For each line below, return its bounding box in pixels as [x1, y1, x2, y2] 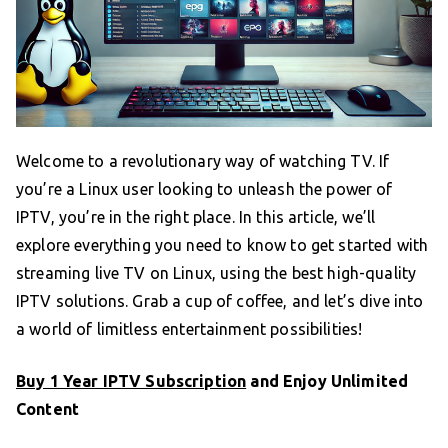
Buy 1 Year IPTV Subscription [16, 371, 247, 390]
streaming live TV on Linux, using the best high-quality [16, 263, 417, 282]
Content [16, 399, 80, 418]
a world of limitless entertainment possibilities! [16, 319, 363, 338]
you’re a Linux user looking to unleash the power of [16, 179, 393, 198]
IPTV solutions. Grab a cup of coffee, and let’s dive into [16, 291, 424, 310]
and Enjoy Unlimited [246, 371, 409, 390]
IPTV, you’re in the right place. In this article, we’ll [16, 207, 376, 226]
